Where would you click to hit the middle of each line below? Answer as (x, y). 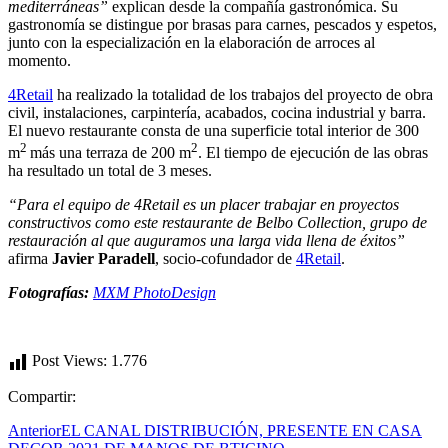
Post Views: (69, 361)
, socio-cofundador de (225, 259)
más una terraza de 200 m (110, 153)
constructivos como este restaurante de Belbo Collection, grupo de (217, 223)
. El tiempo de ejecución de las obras (313, 153)
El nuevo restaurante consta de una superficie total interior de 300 (213, 130)
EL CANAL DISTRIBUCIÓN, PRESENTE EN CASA (241, 431)
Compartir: (42, 397)
